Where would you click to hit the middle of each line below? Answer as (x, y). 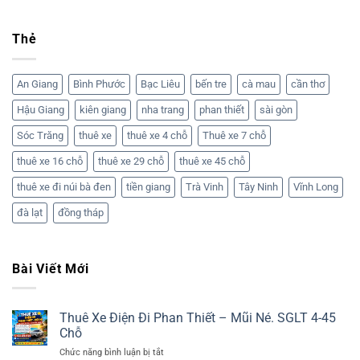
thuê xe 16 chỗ (50, 161)
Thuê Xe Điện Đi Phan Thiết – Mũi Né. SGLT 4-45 (198, 318)
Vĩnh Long (316, 186)
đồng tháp (81, 212)
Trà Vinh (205, 186)
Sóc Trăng (40, 135)
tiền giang (148, 186)
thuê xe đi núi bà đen (64, 186)
